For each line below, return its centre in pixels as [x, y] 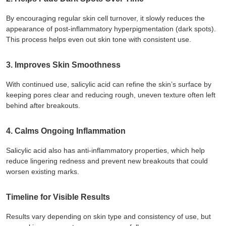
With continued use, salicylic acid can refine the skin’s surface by [109, 84]
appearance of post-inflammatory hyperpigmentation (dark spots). [111, 29]
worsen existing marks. [43, 171]
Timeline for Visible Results [58, 197]
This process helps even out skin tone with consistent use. [99, 39]
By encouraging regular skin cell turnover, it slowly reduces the [105, 18]
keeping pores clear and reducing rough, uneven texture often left [111, 95]
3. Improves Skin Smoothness [63, 65]
